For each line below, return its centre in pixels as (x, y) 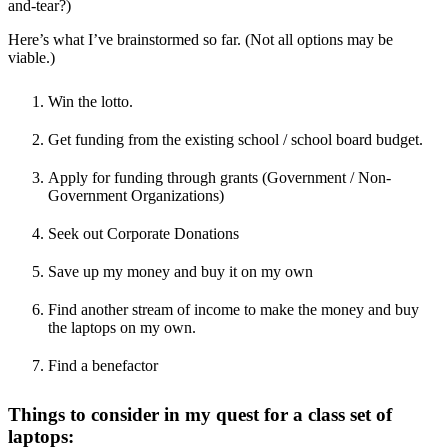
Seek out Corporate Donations (143, 233)
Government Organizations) (136, 195)
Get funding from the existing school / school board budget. (235, 139)
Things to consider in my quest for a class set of (200, 414)
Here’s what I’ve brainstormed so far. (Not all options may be (200, 39)
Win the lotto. (90, 101)
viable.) (31, 57)
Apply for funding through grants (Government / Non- (219, 177)
